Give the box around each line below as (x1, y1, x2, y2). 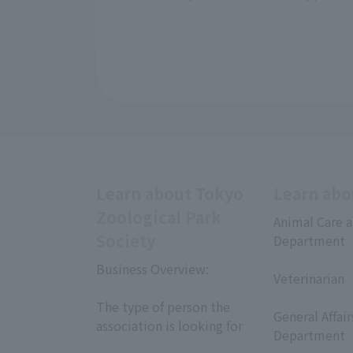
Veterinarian (273, 269, 344, 288)
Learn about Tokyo (96, 182, 243, 205)
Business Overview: (96, 259, 209, 278)
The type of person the (96, 297, 230, 316)
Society (96, 229, 155, 252)
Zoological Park (96, 206, 221, 229)
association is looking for (96, 316, 243, 335)
